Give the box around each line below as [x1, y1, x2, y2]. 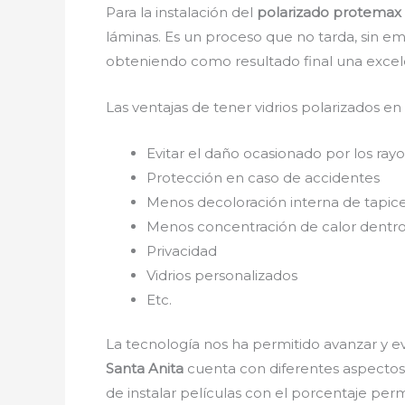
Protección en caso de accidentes [146, 168, 380, 186]
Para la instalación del [106, 3, 257, 21]
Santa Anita [106, 360, 184, 377]
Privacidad [146, 241, 217, 259]
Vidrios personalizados [146, 266, 297, 284]
